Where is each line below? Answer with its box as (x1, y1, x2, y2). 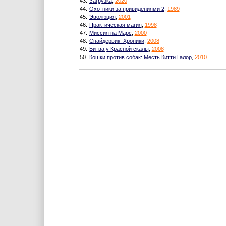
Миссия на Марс (89, 30, 132, 36)
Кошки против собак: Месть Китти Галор (89, 54, 192, 60)
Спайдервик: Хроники (89, 38, 144, 44)
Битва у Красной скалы (89, 46, 149, 52)
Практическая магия (89, 22, 142, 28)
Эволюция (89, 14, 116, 20)
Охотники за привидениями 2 (89, 6, 164, 12)
